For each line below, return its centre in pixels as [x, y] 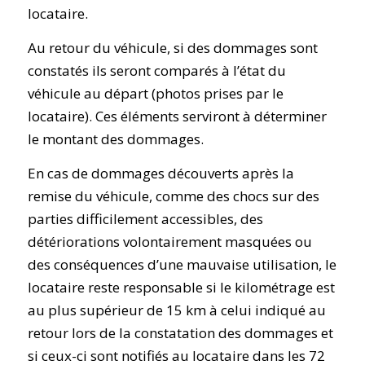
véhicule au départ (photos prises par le [155, 94]
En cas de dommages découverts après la [161, 174]
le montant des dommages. [115, 139]
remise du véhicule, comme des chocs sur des [173, 196]
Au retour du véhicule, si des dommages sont [172, 48]
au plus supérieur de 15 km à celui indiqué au [176, 310]
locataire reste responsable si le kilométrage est [181, 288]
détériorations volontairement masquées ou [169, 242]
